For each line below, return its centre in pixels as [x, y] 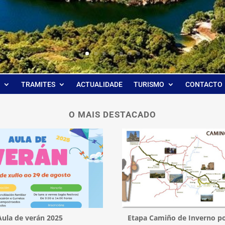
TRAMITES [38, 84]
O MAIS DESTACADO [112, 114]
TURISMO [149, 84]
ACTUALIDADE [99, 84]
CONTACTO [204, 84]
